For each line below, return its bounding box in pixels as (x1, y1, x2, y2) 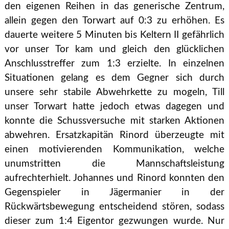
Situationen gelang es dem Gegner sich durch (4, 73, 225, 83)
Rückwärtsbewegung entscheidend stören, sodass (4, 201, 225, 212)
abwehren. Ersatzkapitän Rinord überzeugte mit (4, 130, 225, 140)
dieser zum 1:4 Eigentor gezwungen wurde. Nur (4, 216, 225, 226)
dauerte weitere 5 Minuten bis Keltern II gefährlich (4, 30, 225, 40)
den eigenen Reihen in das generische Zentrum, (4, 1, 225, 11)
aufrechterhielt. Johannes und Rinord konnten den (4, 173, 225, 183)
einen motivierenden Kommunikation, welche (4, 144, 225, 154)
